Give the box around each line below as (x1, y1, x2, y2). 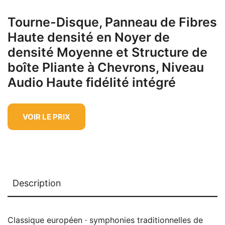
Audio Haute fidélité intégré (8, 74, 176, 90)
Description (13, 177, 61, 188)
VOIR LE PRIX (23, 111, 70, 122)
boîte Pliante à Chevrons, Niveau (8, 59, 204, 75)
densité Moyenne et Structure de (8, 44, 207, 60)
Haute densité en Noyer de (8, 29, 170, 45)
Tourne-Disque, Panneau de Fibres (8, 14, 217, 30)
